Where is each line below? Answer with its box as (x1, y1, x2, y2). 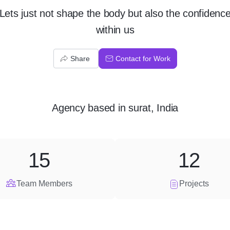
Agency (52, 102, 85, 113)
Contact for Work (115, 54, 170, 63)
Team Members (16, 179, 72, 188)
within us (95, 24, 135, 35)
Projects (179, 179, 209, 188)
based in (85, 102, 128, 113)
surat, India (128, 102, 178, 113)
